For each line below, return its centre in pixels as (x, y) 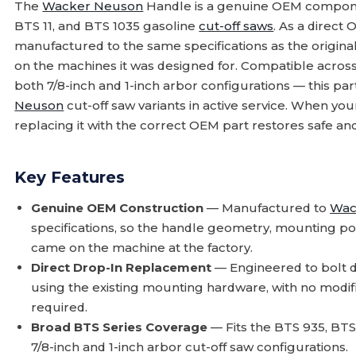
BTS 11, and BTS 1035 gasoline (107, 26)
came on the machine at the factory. (142, 248)
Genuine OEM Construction (118, 208)
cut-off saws (236, 26)
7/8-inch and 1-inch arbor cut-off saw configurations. (190, 347)
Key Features (70, 177)
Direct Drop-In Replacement (122, 267)
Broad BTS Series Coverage (120, 327)
